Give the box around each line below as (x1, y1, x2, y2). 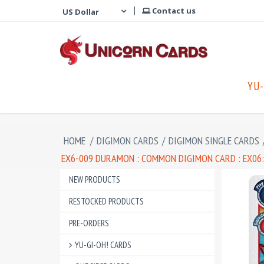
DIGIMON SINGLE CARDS (169, 134, 259, 147)
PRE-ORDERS (69, 217, 109, 229)
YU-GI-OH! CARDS (75, 239, 131, 250)
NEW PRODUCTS (69, 174, 120, 185)
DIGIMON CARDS (97, 134, 159, 147)
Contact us (150, 5, 196, 16)
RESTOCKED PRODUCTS (69, 196, 144, 207)
